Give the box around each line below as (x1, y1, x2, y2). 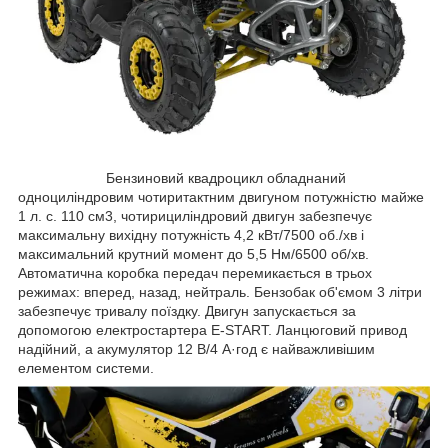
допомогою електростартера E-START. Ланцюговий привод (18, 321, 407, 338)
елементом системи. (18, 359, 158, 376)
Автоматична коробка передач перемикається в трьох (18, 264, 372, 281)
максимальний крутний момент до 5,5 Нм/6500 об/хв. (18, 245, 369, 262)
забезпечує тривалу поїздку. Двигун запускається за (18, 302, 356, 319)
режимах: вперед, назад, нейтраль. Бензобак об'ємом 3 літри (18, 283, 422, 300)
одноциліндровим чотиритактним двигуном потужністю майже (18, 188, 424, 205)
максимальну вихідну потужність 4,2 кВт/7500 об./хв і (18, 226, 364, 243)
